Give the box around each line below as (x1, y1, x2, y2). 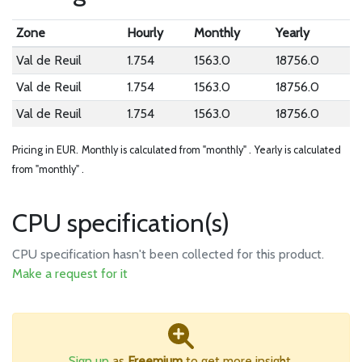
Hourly (126, 25, 163, 40)
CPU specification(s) (12, 207, 229, 238)
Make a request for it (12, 266, 128, 281)
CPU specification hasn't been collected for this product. (12, 246, 324, 262)
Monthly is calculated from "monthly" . (82, 144, 251, 156)
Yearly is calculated (255, 144, 341, 156)
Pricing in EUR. (12, 144, 78, 156)
